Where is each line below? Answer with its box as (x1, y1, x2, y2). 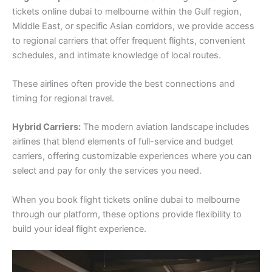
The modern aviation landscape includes (81, 121, 250, 133)
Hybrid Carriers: (12, 121, 81, 133)
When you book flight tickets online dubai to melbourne (12, 194, 240, 205)
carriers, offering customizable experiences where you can (12, 151, 252, 162)
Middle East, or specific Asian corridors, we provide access (12, 20, 254, 32)
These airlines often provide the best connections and (12, 78, 235, 89)
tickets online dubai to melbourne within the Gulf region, (12, 5, 242, 17)
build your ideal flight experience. (12, 223, 146, 234)
